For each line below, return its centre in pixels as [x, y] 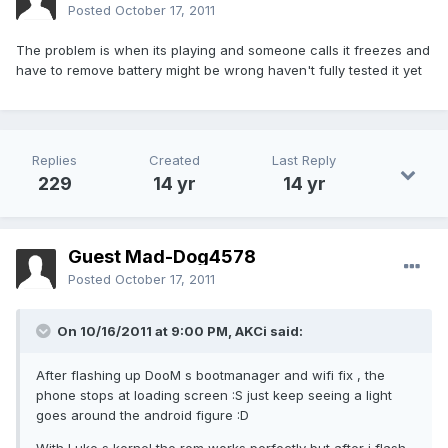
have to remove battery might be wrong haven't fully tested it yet [219, 70]
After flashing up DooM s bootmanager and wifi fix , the [210, 375]
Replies [54, 160]
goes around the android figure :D [142, 415]
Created [174, 160]
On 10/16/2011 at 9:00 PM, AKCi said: [178, 331]
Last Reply [304, 160]
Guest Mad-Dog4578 [162, 257]
